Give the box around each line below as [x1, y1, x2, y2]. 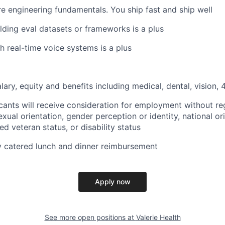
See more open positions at [44, 213, 136, 222]
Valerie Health [136, 213, 181, 222]
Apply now [94, 177, 131, 186]
